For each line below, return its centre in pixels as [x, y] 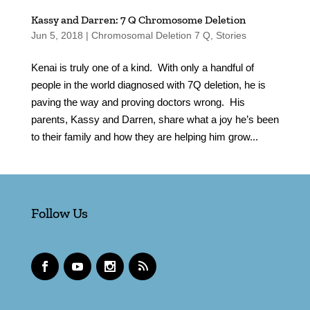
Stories [231, 35]
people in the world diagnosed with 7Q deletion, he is [148, 84]
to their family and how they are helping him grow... [144, 136]
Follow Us [59, 213]
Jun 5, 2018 [57, 35]
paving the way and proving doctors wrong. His [138, 102]
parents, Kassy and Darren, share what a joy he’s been [155, 119]
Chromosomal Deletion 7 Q [151, 35]
